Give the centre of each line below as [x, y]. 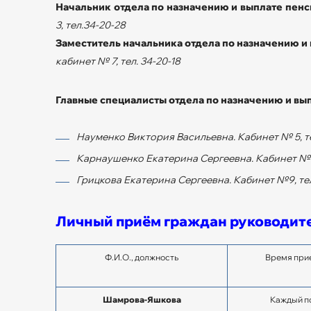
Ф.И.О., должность [142, 257]
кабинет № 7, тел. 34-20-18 [118, 61]
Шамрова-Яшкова [142, 299]
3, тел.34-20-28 [91, 25]
